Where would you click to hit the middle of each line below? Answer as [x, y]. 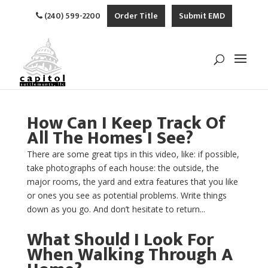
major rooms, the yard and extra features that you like [132, 182]
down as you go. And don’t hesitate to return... [116, 209]
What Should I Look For [120, 240]
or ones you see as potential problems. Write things [127, 195]
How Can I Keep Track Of [126, 123]
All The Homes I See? [110, 138]
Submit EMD [202, 16]
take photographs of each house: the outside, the [123, 168]
